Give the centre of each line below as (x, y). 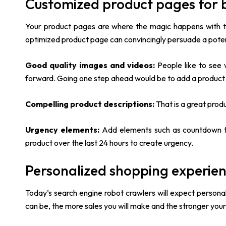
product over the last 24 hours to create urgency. (109, 143)
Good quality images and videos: (90, 65)
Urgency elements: (64, 130)
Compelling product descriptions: (90, 104)
